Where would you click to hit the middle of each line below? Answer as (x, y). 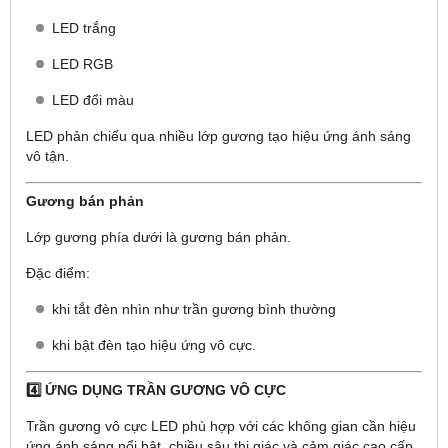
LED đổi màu (93, 99)
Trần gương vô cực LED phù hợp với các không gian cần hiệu (221, 425)
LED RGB (82, 63)
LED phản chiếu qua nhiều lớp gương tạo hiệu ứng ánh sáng (218, 135)
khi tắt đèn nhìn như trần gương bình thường (194, 308)
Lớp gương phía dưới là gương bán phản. (158, 236)
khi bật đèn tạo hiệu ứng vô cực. (154, 344)
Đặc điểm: (58, 272)
